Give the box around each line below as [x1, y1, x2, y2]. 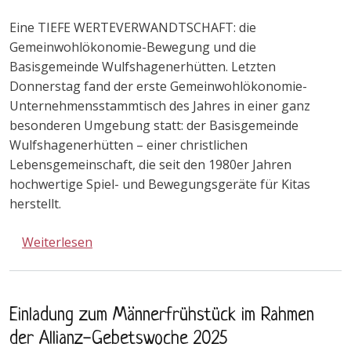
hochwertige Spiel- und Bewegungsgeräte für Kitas [9, 175, 310, 193]
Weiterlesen [22, 233, 92, 251]
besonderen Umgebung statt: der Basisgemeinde [9, 116, 299, 134]
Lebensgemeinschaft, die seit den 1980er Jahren [9, 155, 291, 173]
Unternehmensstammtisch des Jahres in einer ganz [9, 96, 310, 114]
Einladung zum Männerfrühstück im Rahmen [9, 306, 314, 327]
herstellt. [9, 194, 64, 212]
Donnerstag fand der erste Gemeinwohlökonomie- [9, 77, 307, 95]
